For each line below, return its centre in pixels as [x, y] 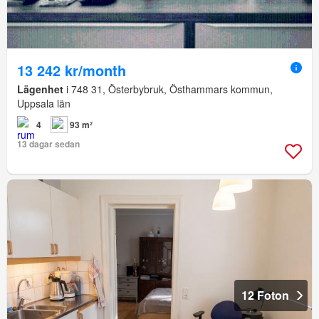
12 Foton [265, 296]
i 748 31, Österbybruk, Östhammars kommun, [168, 89]
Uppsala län [44, 104]
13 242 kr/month [72, 70]
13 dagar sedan [48, 144]
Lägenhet [40, 89]
